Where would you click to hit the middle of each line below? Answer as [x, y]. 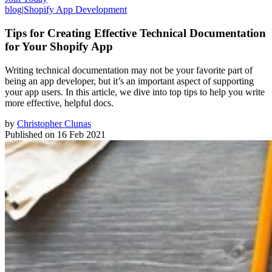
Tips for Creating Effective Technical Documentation [135, 33]
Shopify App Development [75, 10]
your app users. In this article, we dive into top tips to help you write [135, 92]
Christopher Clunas [54, 123]
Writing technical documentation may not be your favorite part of [129, 70]
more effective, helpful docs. [59, 103]
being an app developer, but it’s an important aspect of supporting [129, 81]
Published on [30, 134]
